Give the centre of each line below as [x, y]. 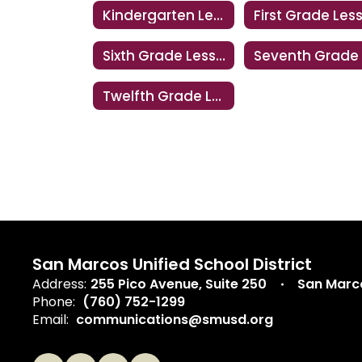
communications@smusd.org [175, 320]
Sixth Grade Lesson [221, 55]
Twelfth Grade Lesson [217, 96]
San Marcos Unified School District [172, 264]
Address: [59, 284]
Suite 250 [236, 284]
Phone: [54, 302]
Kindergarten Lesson [218, 15]
